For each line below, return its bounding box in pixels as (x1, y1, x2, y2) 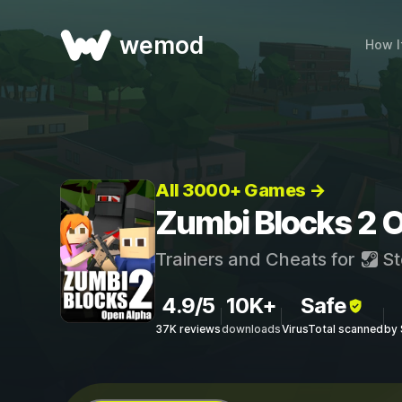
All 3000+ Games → (155, 179, 326, 201)
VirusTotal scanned (282, 322, 383, 336)
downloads (222, 322, 281, 336)
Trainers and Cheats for (155, 249, 359, 270)
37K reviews (155, 322, 221, 336)
